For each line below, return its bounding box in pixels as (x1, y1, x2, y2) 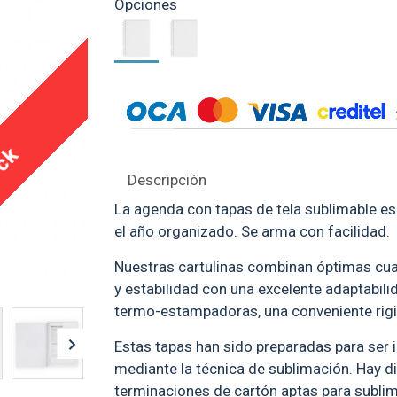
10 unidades (136, 71, 205, 85)
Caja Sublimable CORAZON (94, 55, 246, 69)
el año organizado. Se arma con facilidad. (114, 222, 390, 240)
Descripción (128, 170, 206, 189)
